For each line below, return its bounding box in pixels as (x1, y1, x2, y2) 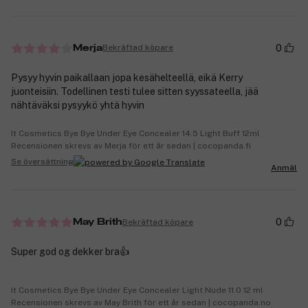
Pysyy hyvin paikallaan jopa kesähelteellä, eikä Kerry (11, 71, 243, 83)
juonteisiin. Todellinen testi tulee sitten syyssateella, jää (11, 85, 258, 97)
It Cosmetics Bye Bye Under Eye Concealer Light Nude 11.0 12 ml (11, 285, 263, 296)
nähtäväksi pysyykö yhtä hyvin (11, 99, 144, 111)
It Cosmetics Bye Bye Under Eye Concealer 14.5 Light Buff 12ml (11, 128, 260, 138)
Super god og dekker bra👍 (11, 246, 129, 258)
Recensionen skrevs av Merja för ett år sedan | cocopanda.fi (11, 140, 251, 151)
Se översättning (11, 157, 74, 167)
